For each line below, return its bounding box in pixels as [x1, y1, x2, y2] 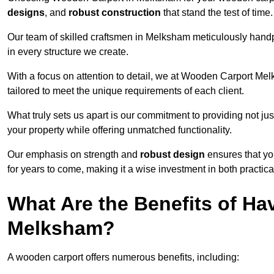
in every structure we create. [7, 46, 128, 57]
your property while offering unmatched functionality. [7, 125, 232, 136]
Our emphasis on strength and [7, 149, 140, 160]
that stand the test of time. [161, 7, 273, 18]
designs [7, 7, 45, 18]
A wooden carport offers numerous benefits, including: [7, 252, 239, 263]
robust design [140, 149, 205, 160]
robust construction [68, 7, 161, 18]
